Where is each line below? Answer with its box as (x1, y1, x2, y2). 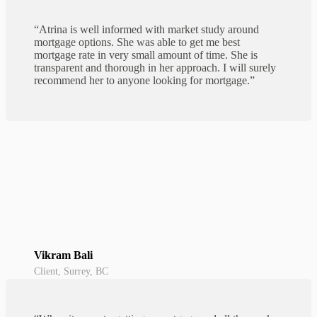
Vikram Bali (34, 249, 93, 262)
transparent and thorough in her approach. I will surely (34, 62, 276, 74)
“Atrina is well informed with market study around (34, 23, 259, 36)
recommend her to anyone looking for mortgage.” (34, 74, 255, 87)
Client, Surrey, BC (34, 265, 108, 277)
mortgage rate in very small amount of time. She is (34, 49, 258, 62)
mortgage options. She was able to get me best (34, 36, 240, 49)
